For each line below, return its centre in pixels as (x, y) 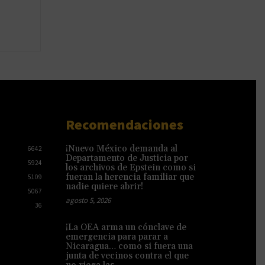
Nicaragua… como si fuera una (130, 246)
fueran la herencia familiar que (130, 177)
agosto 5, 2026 (88, 200)
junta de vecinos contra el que (127, 256)
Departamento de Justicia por (127, 158)
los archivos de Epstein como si (131, 167)
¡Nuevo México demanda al (122, 148)
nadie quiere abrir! (105, 186)
